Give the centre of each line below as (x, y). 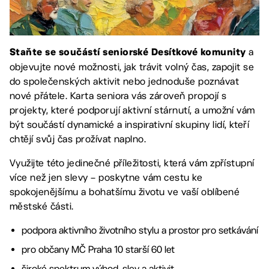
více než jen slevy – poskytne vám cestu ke (106, 177)
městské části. (42, 206)
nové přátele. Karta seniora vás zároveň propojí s (118, 95)
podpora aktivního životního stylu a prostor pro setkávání (140, 230)
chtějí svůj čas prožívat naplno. (78, 139)
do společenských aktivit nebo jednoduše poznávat (125, 81)
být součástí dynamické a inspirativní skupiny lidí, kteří (130, 124)
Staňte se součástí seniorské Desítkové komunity (128, 53)
